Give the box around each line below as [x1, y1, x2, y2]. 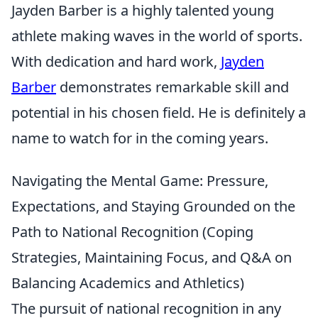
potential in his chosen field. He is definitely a [11, 102, 306, 122]
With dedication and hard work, [11, 51, 221, 71]
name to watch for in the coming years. [11, 128, 268, 148]
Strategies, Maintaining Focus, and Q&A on [11, 247, 292, 267]
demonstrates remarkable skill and [56, 77, 289, 97]
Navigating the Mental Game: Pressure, [11, 170, 268, 190]
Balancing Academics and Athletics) [11, 273, 244, 292]
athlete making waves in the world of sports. [11, 26, 302, 45]
